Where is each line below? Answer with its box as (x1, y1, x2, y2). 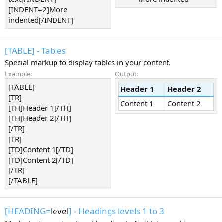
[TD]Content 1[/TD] (8, 144, 73, 155)
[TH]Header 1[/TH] (8, 103, 71, 113)
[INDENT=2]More (8, 4, 67, 14)
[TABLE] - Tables (5, 44, 66, 56)
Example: (5, 69, 32, 79)
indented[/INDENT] (8, 14, 73, 25)
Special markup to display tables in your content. (5, 57, 171, 67)
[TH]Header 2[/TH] (8, 113, 71, 123)
